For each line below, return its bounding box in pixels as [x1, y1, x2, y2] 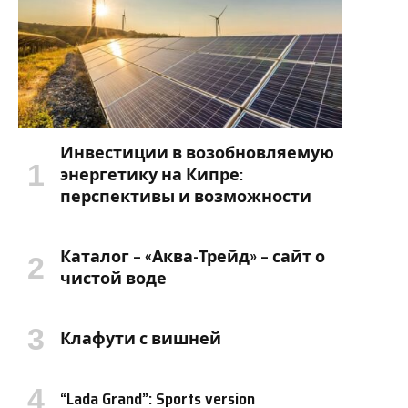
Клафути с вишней [60, 326, 221, 352]
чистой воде [60, 266, 167, 292]
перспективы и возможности [60, 184, 311, 210]
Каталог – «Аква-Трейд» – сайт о [60, 244, 325, 270]
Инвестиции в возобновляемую [60, 140, 334, 167]
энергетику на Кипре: [60, 162, 243, 189]
